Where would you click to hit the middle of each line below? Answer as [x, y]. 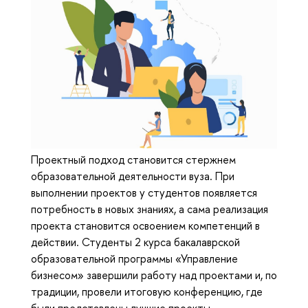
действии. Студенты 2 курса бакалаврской [135, 242]
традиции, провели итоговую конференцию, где [147, 291]
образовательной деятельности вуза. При [133, 176]
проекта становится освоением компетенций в [145, 225]
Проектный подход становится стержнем [133, 159]
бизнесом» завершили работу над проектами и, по [154, 275]
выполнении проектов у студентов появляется [144, 192]
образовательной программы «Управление [134, 258]
